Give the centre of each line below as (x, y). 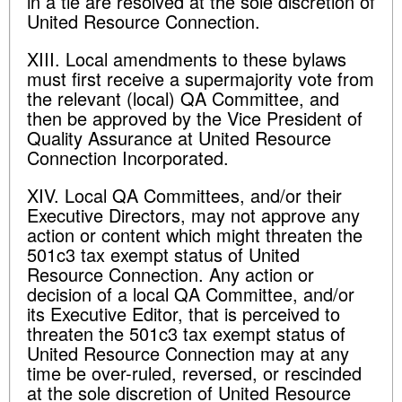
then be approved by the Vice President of (195, 118)
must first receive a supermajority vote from (201, 79)
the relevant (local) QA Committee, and (183, 98)
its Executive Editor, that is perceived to (184, 314)
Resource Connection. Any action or (170, 274)
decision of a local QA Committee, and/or (191, 294)
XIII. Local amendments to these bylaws (187, 59)
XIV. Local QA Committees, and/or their (184, 195)
